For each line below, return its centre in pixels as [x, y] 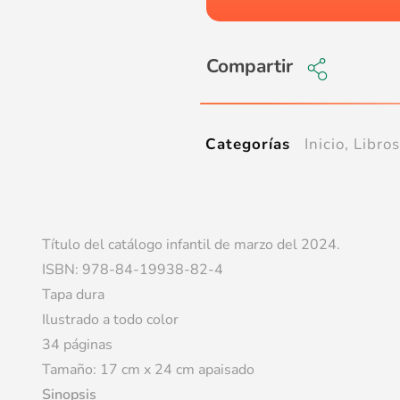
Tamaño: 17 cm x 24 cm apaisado [148, 370]
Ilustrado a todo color [110, 320]
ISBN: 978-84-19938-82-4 [132, 270]
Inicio [325, 144]
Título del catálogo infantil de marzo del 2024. [191, 245]
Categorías [248, 145]
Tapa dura [73, 295]
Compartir [250, 67]
